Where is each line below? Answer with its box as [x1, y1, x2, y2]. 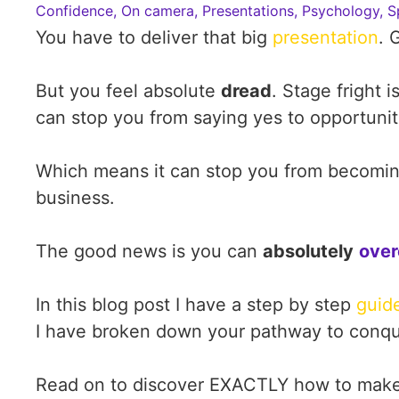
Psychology [302, 2, 379, 20]
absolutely [263, 240, 354, 262]
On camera [121, 2, 194, 20]
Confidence [36, 2, 113, 20]
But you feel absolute [36, 80, 221, 102]
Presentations [202, 2, 294, 20]
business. [36, 187, 120, 208]
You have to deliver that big [36, 27, 273, 48]
